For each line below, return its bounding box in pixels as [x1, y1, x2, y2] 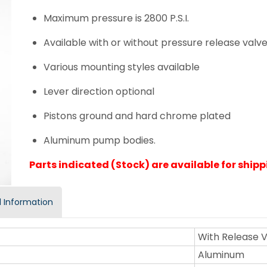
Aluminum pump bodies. [44, 133, 156, 147]
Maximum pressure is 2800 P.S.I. [44, 11, 189, 25]
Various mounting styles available [44, 60, 200, 74]
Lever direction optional [44, 84, 154, 98]
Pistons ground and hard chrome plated [44, 108, 231, 123]
